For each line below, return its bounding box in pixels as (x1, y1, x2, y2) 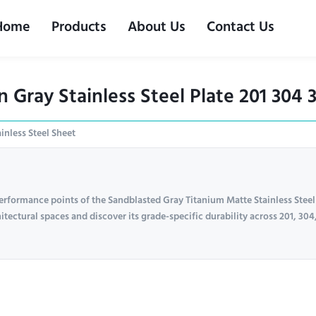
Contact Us (206, 14, 274, 42)
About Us (127, 14, 186, 42)
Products (51, 14, 107, 42)
